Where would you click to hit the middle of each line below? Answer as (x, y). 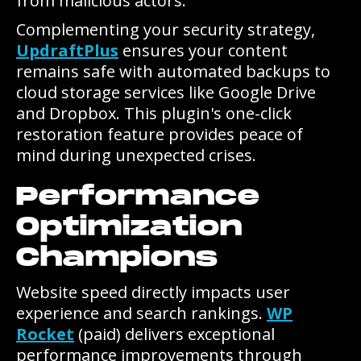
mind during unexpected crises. (136, 155)
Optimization (129, 228)
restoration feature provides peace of (160, 134)
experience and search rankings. (141, 313)
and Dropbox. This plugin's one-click (154, 113)
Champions (117, 258)
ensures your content (203, 50)
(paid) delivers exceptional (174, 334)
